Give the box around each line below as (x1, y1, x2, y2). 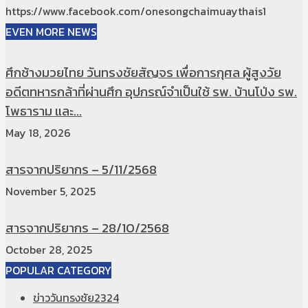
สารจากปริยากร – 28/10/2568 (5, 218, 169, 237)
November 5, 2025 (5, 183, 96, 199)
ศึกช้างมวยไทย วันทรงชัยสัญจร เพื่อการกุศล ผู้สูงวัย (5, 63, 281, 82)
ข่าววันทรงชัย (33, 289, 94, 306)
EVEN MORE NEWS (5, 23, 97, 40)
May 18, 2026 (5, 124, 71, 141)
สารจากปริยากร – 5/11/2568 (5, 159, 157, 179)
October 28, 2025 (5, 241, 92, 258)
